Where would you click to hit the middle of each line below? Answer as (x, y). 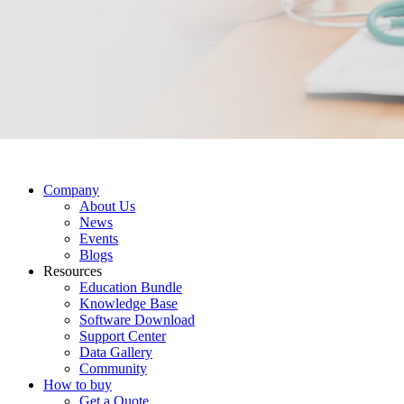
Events (99, 238)
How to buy (78, 384)
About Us (107, 206)
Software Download (137, 319)
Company (71, 189)
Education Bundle (131, 287)
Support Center (123, 335)
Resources (73, 271)
